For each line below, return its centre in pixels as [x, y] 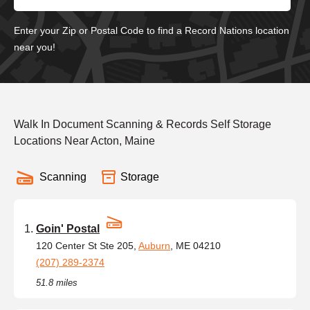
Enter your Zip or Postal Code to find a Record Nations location [152, 30]
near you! [35, 47]
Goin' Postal [68, 228]
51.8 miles [57, 282]
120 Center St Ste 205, [87, 245]
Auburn [154, 245]
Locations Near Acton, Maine [84, 140]
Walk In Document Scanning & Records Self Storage [143, 124]
